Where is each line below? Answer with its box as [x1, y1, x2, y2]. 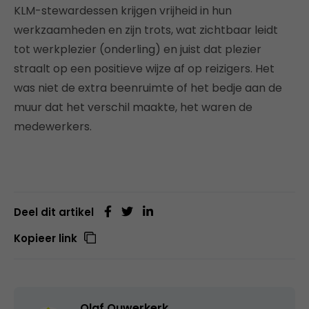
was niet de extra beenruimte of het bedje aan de [14, 79, 282, 96]
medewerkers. [14, 118, 92, 134]
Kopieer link [14, 230, 77, 246]
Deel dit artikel [14, 204, 94, 219]
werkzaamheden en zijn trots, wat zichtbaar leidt [14, 21, 278, 38]
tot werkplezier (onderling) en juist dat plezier [14, 41, 261, 57]
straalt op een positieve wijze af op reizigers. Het [14, 60, 275, 77]
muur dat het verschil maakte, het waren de [14, 99, 252, 115]
